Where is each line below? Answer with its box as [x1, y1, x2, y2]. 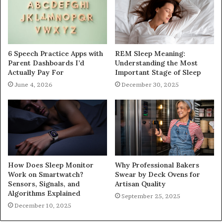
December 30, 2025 [121, 81, 179, 89]
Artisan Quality [115, 179, 166, 189]
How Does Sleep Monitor [8, 161, 94, 170]
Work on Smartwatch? [8, 170, 83, 179]
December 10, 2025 [14, 202, 71, 210]
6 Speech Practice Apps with [8, 49, 103, 58]
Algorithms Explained [8, 189, 80, 198]
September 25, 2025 [121, 192, 180, 200]
